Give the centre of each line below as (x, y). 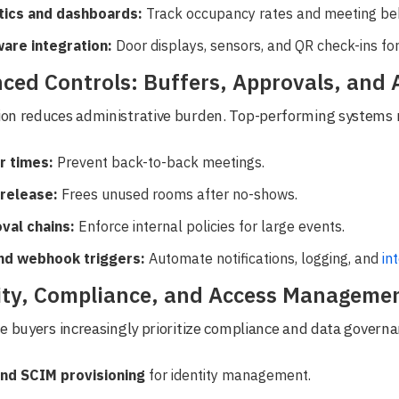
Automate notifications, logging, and (264, 258)
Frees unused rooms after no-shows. (178, 194)
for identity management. (228, 375)
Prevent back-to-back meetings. (159, 162)
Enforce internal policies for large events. (210, 226)
